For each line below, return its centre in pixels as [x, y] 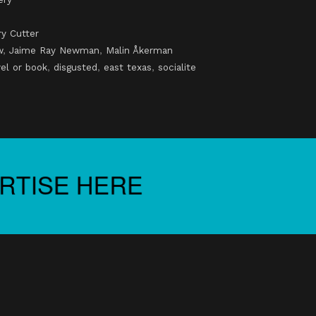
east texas [128, 67]
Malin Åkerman [139, 50]
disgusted [75, 67]
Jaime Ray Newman [54, 50]
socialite [177, 67]
